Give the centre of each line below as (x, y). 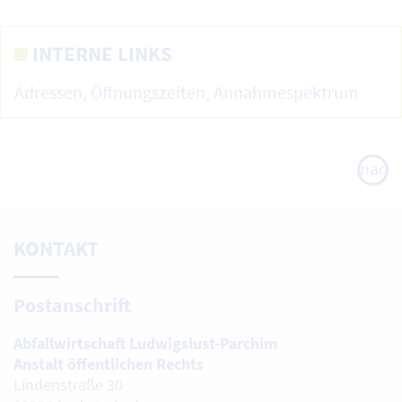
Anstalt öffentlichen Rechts (109, 364)
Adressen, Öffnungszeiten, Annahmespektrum (187, 92)
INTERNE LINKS (102, 54)
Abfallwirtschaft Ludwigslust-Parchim (145, 344)
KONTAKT (56, 249)
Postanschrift (72, 306)
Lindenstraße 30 (68, 385)
